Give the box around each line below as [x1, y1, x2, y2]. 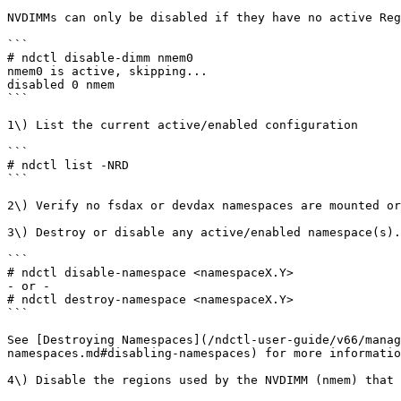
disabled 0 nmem [7, 78, 115, 91]
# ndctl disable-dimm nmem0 [7, 51, 193, 64]
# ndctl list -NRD [7, 158, 129, 172]
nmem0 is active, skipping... [7, 64, 208, 78]
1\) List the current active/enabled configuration [7, 118, 358, 132]
